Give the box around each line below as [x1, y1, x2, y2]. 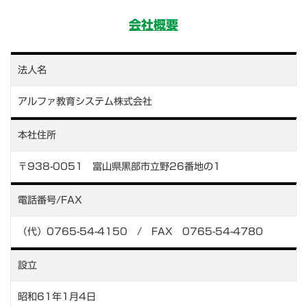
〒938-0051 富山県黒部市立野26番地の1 [18, 161, 221, 171]
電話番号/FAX [18, 195, 82, 205]
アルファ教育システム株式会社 [18, 96, 152, 106]
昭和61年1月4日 [18, 291, 96, 302]
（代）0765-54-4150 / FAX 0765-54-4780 [18, 226, 263, 236]
